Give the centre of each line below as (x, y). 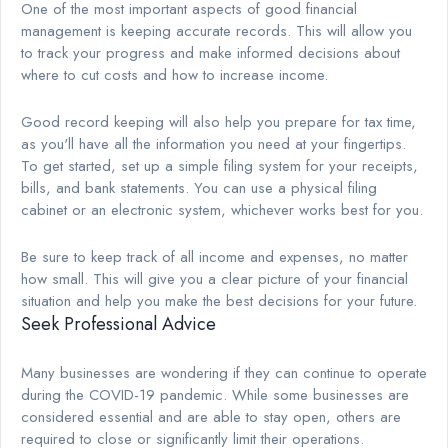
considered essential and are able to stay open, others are (211, 416)
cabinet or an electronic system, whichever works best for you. (222, 209)
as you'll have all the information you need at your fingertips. (213, 143)
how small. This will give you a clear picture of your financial (214, 278)
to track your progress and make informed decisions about (210, 52)
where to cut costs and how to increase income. (174, 74)
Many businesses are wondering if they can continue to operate (224, 372)
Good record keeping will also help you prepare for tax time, (218, 121)
